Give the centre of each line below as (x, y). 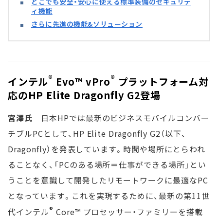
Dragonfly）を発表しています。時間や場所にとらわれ (107, 149)
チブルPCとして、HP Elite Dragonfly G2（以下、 (97, 134)
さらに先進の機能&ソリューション (87, 24)
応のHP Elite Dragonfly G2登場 (84, 95)
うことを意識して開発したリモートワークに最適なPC (108, 180)
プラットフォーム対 (162, 82)
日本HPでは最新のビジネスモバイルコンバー (121, 118)
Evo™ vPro (82, 82)
